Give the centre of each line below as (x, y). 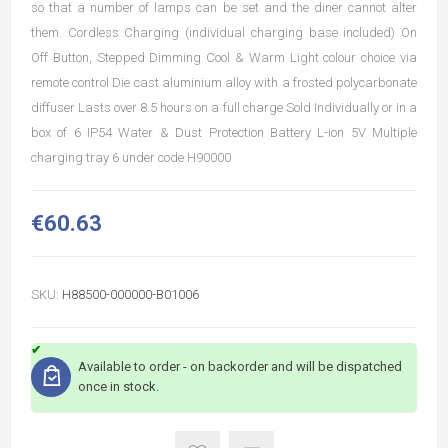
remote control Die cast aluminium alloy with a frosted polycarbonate (224, 82)
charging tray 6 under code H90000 (131, 157)
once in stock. (118, 386)
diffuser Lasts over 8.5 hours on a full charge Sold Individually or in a (224, 107)
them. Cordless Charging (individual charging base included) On (224, 32)
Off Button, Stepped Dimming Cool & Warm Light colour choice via (224, 57)
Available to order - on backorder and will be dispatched (240, 366)
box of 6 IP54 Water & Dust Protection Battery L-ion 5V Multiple (224, 132)
